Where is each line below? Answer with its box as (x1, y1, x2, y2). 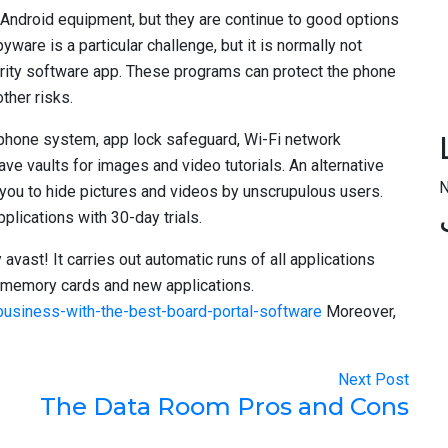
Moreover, (322, 302, 396, 321)
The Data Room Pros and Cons (40, 392, 409, 421)
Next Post (338, 370, 409, 389)
